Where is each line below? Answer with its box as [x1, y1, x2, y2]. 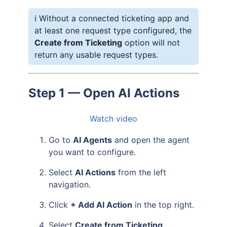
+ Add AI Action [70, 199, 132, 210]
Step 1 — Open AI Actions [28, 85, 179, 100]
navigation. [49, 179, 91, 190]
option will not [122, 37, 180, 48]
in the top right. [132, 199, 194, 210]
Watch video [90, 113, 137, 124]
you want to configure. [49, 146, 136, 157]
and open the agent [112, 134, 190, 145]
